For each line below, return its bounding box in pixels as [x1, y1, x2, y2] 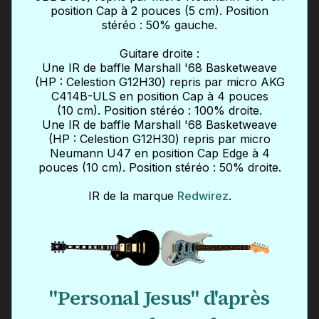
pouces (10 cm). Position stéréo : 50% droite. [38, 159, 281, 174]
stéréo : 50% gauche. [102, 17, 217, 32]
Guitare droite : [120, 46, 199, 61]
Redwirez [177, 188, 229, 203]
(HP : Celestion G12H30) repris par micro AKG [34, 74, 285, 89]
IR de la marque [88, 188, 177, 203]
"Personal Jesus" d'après [49, 283, 270, 311]
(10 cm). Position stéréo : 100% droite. [57, 103, 262, 117]
